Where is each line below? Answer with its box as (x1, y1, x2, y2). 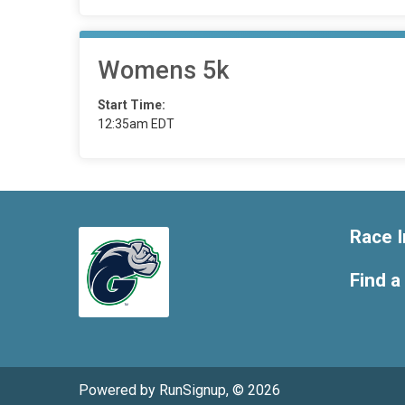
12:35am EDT (98, 117, 174, 131)
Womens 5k (98, 56, 230, 85)
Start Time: (98, 98, 165, 112)
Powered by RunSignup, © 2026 (79, 381, 280, 399)
